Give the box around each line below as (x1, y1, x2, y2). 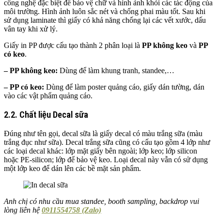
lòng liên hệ (4, 205, 42, 214)
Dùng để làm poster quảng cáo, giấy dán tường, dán (44, 83, 204, 92)
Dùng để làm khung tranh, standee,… (58, 66, 174, 75)
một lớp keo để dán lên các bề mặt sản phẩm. (4, 164, 141, 172)
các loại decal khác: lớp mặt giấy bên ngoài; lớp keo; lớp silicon (4, 146, 197, 155)
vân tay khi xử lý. (4, 25, 58, 33)
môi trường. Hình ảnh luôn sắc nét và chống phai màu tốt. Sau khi (4, 7, 205, 16)
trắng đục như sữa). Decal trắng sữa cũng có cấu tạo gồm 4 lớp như (4, 138, 210, 146)
